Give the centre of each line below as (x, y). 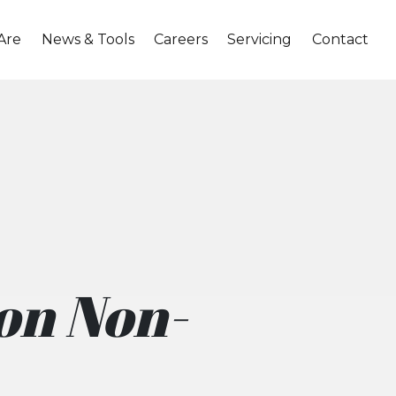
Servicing (260, 39)
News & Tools (88, 39)
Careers (181, 39)
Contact (340, 39)
